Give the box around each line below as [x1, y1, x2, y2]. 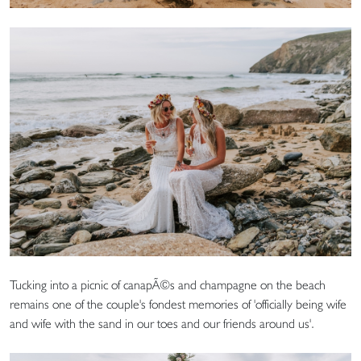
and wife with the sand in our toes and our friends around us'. [10, 315, 314, 331]
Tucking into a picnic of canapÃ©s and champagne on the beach [10, 276, 326, 293]
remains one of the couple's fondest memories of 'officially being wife [10, 296, 346, 312]
